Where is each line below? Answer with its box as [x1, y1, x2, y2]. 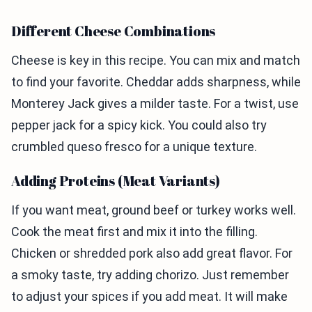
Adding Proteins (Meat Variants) [11, 171, 220, 190]
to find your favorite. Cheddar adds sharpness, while [11, 75, 301, 89]
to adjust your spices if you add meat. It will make [11, 289, 288, 304]
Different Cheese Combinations [11, 22, 216, 40]
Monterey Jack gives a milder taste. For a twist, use [11, 96, 299, 111]
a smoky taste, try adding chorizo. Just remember [11, 267, 289, 282]
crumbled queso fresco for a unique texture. [11, 139, 257, 154]
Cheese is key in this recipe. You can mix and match [11, 53, 300, 68]
